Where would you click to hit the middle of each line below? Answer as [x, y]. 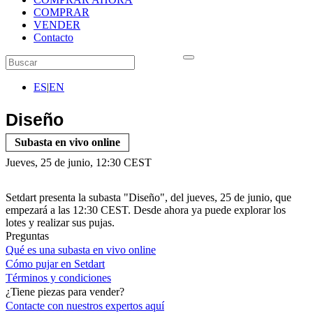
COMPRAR [61, 12]
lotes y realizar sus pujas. [60, 223]
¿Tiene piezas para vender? [65, 292]
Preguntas [27, 236]
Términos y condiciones [58, 278]
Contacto [53, 37]
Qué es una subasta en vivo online [81, 250]
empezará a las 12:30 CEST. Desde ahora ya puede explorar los [146, 210]
